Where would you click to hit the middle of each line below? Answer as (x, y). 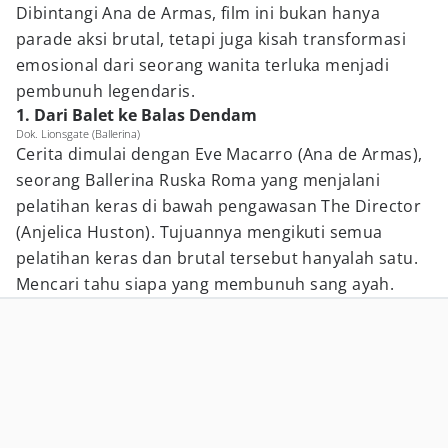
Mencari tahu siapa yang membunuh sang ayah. (205, 284)
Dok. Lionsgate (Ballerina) (78, 133)
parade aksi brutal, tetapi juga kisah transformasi (211, 39)
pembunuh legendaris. (105, 91)
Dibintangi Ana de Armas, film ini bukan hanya (198, 13)
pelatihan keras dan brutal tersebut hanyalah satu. (217, 258)
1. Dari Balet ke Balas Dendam (136, 115)
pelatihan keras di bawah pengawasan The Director (219, 206)
